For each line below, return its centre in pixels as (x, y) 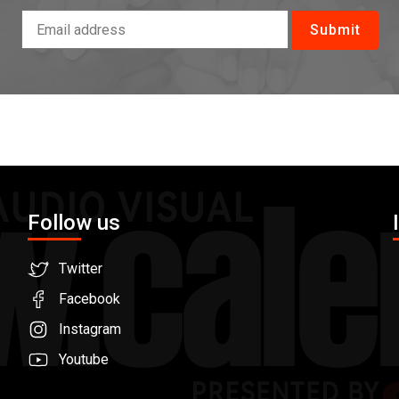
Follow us (74, 223)
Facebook (90, 299)
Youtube (84, 360)
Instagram (90, 330)
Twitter (81, 269)
